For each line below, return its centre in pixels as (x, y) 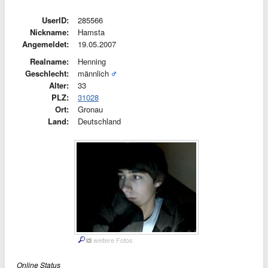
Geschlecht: (47, 73)
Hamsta (91, 32)
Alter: (59, 85)
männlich (93, 73)
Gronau (90, 109)
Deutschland (99, 121)
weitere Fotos (113, 240)
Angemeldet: (45, 44)
